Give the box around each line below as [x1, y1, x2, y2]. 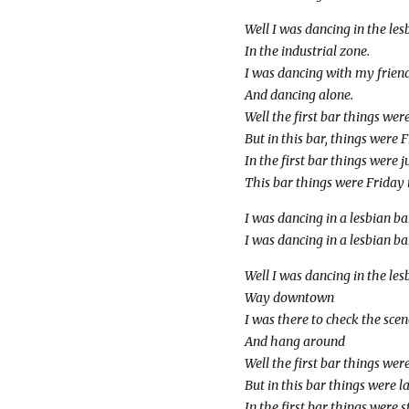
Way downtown [244, 288, 334, 306]
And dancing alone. [244, 87, 353, 104]
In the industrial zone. [244, 43, 370, 60]
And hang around [244, 332, 345, 350]
